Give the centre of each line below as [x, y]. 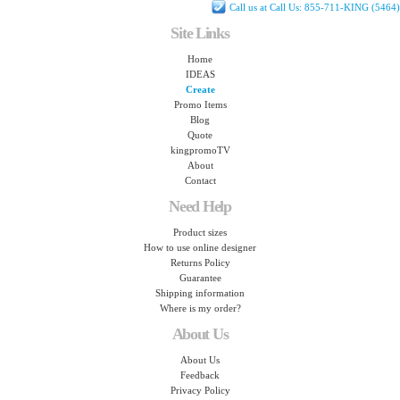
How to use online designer [200, 247]
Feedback [200, 375]
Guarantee [200, 278]
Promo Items [200, 104]
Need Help [200, 206]
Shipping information [200, 293]
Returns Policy [200, 262]
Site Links [200, 33]
